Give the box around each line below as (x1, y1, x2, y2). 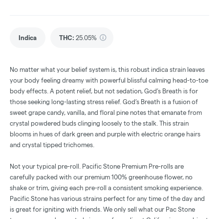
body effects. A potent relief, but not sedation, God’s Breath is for (10, 87, 198, 94)
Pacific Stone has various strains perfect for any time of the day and (10, 195, 205, 202)
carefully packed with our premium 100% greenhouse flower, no (10, 173, 193, 180)
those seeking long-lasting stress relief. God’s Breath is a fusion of (10, 98, 198, 105)
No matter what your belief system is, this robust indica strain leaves (10, 66, 205, 73)
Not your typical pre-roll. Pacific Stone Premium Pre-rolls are (10, 162, 184, 170)
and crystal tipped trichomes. (10, 141, 94, 148)
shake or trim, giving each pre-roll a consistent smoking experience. (10, 184, 203, 191)
